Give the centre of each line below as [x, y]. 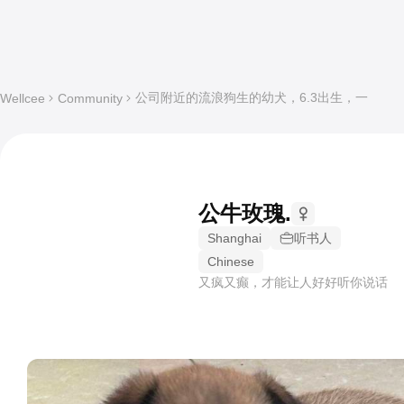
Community [90, 98]
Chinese [231, 262]
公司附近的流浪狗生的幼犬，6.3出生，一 [252, 97]
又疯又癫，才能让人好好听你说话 [293, 282]
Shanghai [234, 238]
